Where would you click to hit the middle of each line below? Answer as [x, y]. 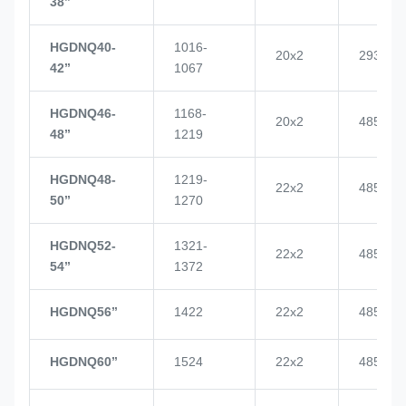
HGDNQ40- [83, 47]
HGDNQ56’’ [84, 311]
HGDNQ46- [83, 113]
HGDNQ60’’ [84, 361]
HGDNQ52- [83, 245]
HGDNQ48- [83, 179]
